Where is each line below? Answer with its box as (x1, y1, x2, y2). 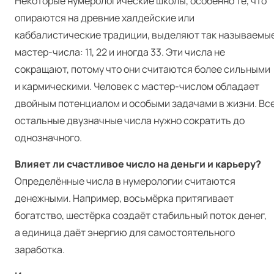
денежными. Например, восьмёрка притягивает (15, 191, 234, 206)
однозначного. (15, 131, 82, 145)
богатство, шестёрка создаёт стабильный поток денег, (15, 209, 267, 223)
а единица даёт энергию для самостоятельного (15, 226, 235, 240)
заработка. (15, 243, 65, 257)
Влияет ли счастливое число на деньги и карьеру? (15, 157, 261, 171)
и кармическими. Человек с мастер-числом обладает (15, 80, 259, 94)
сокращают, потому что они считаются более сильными (15, 62, 270, 76)
